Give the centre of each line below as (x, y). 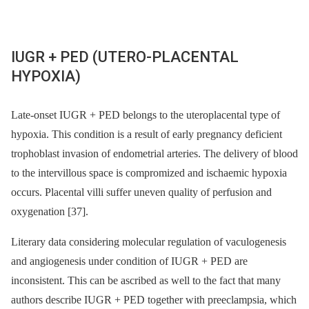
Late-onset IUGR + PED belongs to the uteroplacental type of (146, 114)
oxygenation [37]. (50, 211)
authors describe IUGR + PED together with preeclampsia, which (154, 299)
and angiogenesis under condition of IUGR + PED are (129, 261)
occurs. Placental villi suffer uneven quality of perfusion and (141, 192)
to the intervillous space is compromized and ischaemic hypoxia (149, 172)
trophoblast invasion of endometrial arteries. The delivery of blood (154, 153)
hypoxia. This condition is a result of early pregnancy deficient (147, 134)
